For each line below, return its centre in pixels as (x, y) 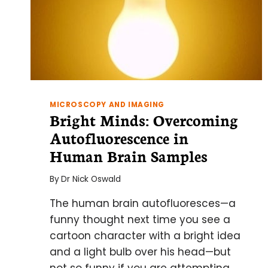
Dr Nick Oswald (91, 179)
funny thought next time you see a (140, 219)
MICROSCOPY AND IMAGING (107, 105)
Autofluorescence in (119, 138)
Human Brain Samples (129, 156)
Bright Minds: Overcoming (144, 120)
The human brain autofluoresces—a (143, 203)
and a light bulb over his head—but (140, 252)
